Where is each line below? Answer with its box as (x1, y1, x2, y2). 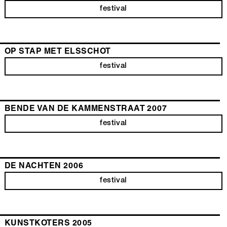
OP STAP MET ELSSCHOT (5, 48, 111, 56)
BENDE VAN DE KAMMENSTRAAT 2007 (5, 105, 167, 113)
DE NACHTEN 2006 (5, 162, 84, 171)
